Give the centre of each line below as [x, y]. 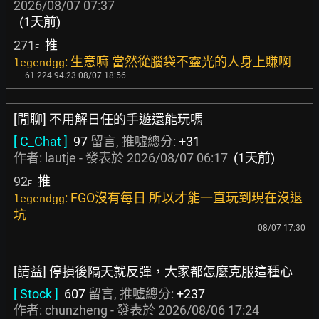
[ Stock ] [36, 294]
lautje [61, 158]
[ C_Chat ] [41, 141]
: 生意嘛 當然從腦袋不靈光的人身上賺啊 [178, 62]
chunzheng [76, 310]
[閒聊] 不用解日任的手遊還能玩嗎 [108, 119]
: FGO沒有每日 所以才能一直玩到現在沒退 [184, 198]
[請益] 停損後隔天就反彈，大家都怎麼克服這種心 [153, 272]
